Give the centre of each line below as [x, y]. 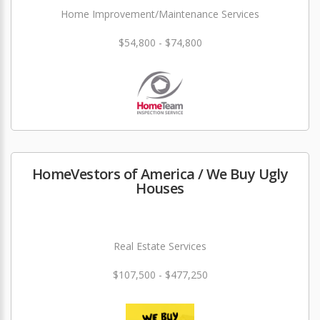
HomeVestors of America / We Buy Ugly [160, 174]
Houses [160, 189]
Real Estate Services [160, 246]
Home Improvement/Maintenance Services [160, 14]
